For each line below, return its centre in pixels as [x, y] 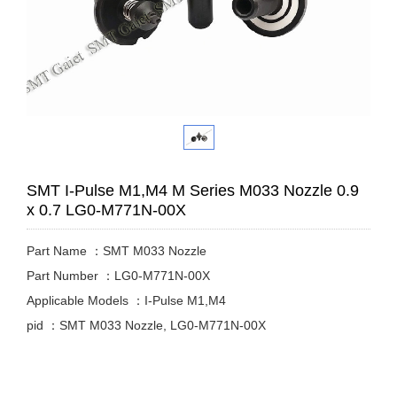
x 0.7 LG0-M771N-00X [106, 210]
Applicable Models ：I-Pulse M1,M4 [126, 300]
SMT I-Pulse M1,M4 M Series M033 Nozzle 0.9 [193, 190]
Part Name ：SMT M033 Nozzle [117, 250]
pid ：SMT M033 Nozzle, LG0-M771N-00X [146, 325]
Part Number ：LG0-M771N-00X [118, 275]
